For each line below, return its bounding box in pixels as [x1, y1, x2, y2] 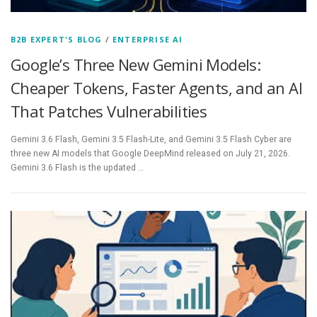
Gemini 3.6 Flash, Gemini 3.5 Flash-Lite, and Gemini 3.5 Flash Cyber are [11, 134, 292, 144]
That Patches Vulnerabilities [11, 100, 207, 122]
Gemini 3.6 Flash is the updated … [11, 162, 144, 173]
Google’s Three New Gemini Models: [11, 53, 261, 75]
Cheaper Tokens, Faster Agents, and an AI [11, 76, 302, 98]
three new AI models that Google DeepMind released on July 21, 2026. [11, 148, 290, 158]
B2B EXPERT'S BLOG [11, 33, 103, 45]
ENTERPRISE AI [113, 33, 183, 45]
